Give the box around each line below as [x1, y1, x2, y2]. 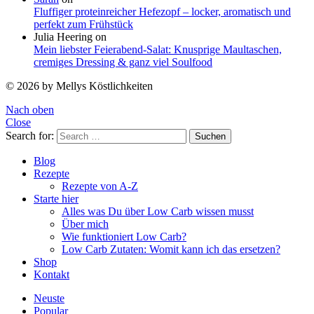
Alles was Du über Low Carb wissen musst [62, 205, 254, 218]
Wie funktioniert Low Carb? [62, 231, 186, 243]
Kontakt [34, 268, 69, 281]
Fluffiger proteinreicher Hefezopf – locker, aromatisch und [34, 6, 291, 18]
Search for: [6, 130, 54, 142]
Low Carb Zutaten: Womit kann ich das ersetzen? [62, 243, 280, 256]
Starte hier [34, 193, 78, 205]
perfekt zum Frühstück [34, 18, 133, 31]
